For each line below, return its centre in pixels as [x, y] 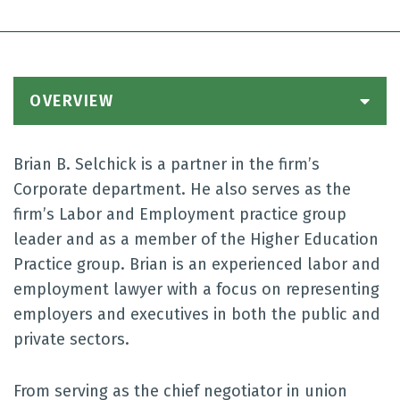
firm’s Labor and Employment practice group [180, 214]
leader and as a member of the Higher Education [196, 239]
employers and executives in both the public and [197, 314]
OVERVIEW [71, 101]
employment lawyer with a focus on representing [196, 289]
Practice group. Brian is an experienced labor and [197, 264]
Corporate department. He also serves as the [182, 189]
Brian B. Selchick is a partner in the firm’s [167, 164]
